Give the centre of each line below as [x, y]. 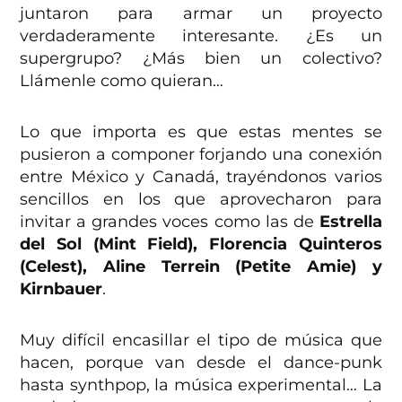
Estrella [350, 222]
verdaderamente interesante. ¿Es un [201, 36]
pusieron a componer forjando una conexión [201, 154]
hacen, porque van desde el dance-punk [201, 363]
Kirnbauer [61, 289]
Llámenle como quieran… [122, 81]
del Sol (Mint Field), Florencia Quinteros [201, 244]
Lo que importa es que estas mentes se [201, 132]
